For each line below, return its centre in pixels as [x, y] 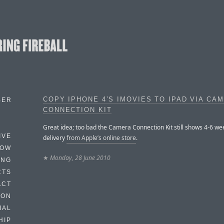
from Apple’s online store [101, 137]
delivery [55, 137]
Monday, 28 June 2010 [80, 157]
